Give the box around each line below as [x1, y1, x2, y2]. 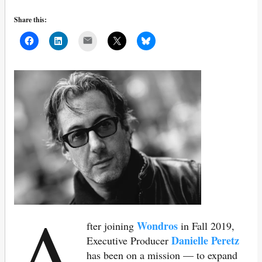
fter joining [87, 219, 137, 233]
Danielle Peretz [171, 233, 240, 249]
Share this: [14, 15, 47, 25]
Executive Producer [87, 233, 172, 248]
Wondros [137, 218, 178, 234]
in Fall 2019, [178, 219, 235, 233]
